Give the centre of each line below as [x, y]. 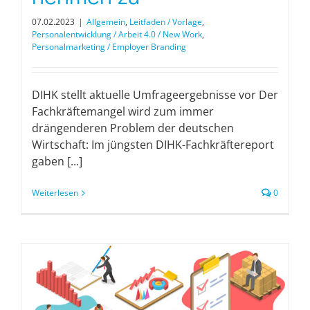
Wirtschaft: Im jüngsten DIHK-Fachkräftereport [153, 145]
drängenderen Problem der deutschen [133, 128]
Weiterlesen [55, 193]
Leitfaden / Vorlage [166, 22]
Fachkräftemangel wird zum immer [123, 112]
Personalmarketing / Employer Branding [109, 47]
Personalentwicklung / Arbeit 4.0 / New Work [117, 35]
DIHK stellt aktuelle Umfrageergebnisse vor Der [155, 95]
